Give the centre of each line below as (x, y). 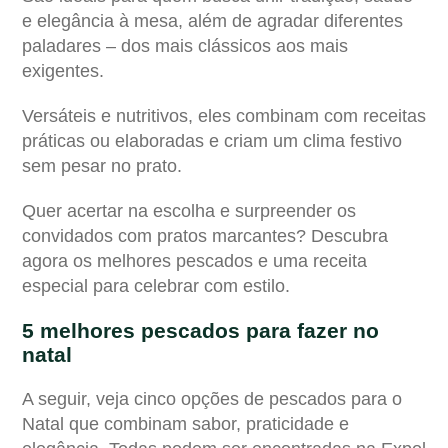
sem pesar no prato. (102, 165)
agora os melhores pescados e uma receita (194, 260)
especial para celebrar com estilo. (156, 285)
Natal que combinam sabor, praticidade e (185, 423)
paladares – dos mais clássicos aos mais (185, 45)
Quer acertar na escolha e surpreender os (189, 210)
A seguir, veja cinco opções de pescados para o (212, 398)
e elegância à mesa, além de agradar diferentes (212, 20)
